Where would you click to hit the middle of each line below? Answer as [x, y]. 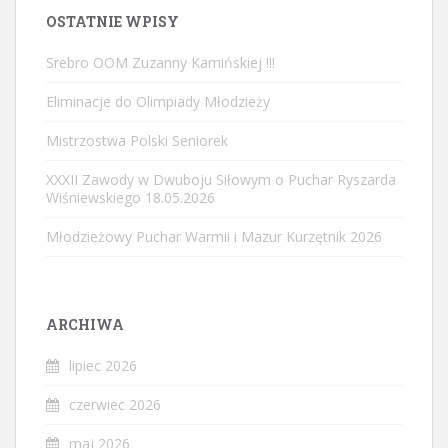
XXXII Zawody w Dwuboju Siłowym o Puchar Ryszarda [221, 179]
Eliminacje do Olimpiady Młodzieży [158, 101]
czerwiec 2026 [115, 404]
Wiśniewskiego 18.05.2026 [130, 197]
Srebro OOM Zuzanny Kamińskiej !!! [160, 62]
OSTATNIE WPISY [112, 21]
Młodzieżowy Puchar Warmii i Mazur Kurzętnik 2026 [214, 236]
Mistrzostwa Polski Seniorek [137, 140]
